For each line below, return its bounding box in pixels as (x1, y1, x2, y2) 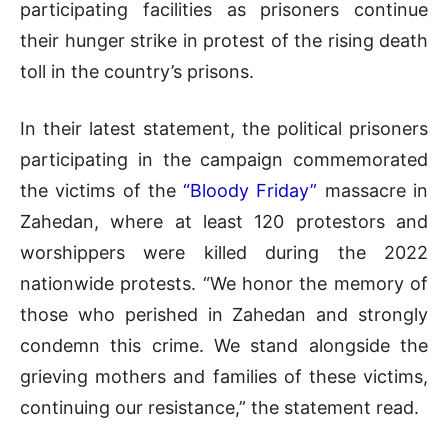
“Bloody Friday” (183, 179, 318, 201)
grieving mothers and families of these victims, (20, 365, 428, 387)
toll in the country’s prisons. (20, 60, 254, 82)
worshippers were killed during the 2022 (20, 241, 428, 263)
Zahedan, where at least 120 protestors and (20, 210, 428, 232)
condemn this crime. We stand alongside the (20, 334, 428, 356)
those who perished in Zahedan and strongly (20, 303, 428, 325)
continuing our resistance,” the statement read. (20, 396, 419, 418)
